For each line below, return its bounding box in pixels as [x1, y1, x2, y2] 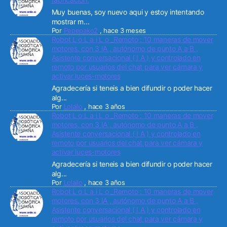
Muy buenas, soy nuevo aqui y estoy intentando [51, 7, 204, 16]
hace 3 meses [103, 26, 146, 34]
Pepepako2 [63, 26, 98, 34]
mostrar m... [51, 17, 90, 26]
